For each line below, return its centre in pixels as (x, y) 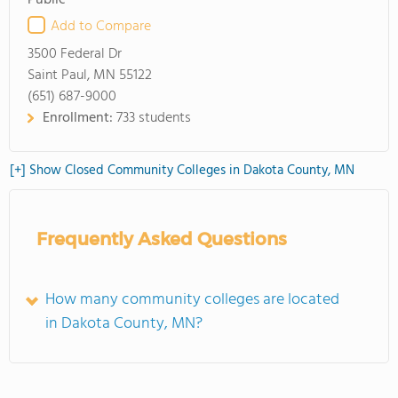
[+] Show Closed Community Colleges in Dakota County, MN (182, 171)
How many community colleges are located (192, 300)
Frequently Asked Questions (162, 239)
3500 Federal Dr (75, 54)
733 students (154, 118)
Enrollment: (80, 118)
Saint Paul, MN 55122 (90, 76)
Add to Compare (101, 27)
